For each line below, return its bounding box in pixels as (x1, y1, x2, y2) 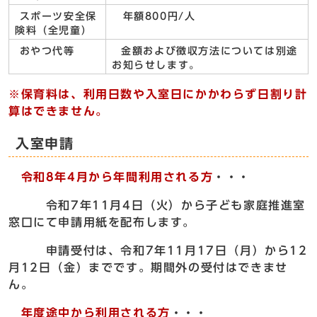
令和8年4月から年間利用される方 (8, 171, 214, 183)
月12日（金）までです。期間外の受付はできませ (8, 262, 288, 274)
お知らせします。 (112, 60, 200, 71)
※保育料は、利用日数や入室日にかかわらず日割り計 (8, 88, 308, 100)
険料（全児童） (15, 25, 93, 36)
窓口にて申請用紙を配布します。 (8, 217, 195, 229)
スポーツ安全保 (15, 11, 97, 22)
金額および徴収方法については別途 (112, 46, 298, 57)
